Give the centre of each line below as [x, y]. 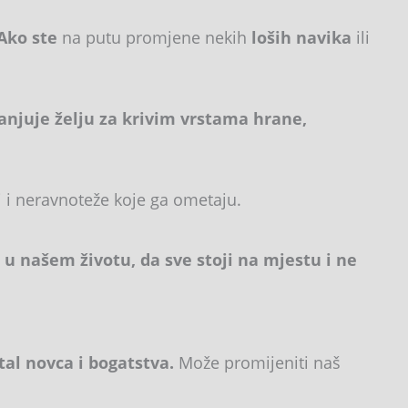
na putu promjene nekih [157, 37]
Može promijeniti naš [257, 362]
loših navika [301, 37]
